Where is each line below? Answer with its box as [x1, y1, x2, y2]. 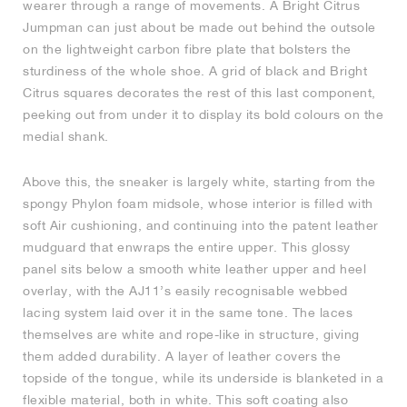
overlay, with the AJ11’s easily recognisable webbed [23, 283, 348, 299]
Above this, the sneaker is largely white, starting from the [23, 174, 376, 190]
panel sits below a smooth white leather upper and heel [23, 262, 366, 277]
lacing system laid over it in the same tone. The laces [23, 305, 352, 321]
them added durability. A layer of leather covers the [23, 349, 341, 364]
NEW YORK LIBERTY [27, 30, 130, 41]
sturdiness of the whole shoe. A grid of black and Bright [23, 64, 367, 79]
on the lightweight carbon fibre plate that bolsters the [23, 42, 352, 57]
